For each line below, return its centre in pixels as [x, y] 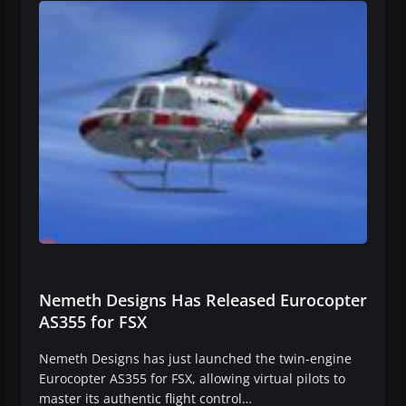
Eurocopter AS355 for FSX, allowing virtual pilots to [192, 378]
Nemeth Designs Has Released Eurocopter [203, 300]
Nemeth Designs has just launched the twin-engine [195, 358]
